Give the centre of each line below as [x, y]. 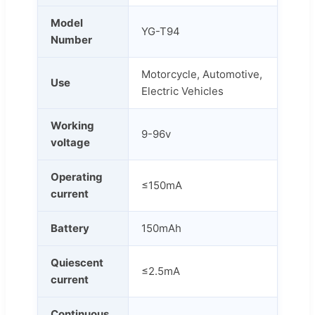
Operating [77, 176]
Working [72, 125]
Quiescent [77, 262]
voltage [70, 142]
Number [71, 39]
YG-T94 [161, 31]
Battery [70, 228]
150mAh [161, 228]
